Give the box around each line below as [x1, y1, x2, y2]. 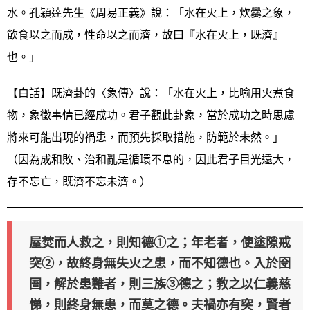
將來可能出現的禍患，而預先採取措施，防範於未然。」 [7, 130, 284, 144]
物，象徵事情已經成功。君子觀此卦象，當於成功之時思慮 [7, 108, 295, 122]
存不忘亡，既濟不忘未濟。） [7, 174, 151, 188]
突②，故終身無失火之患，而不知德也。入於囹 [29, 254, 291, 272]
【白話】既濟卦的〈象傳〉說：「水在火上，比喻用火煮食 [7, 86, 295, 100]
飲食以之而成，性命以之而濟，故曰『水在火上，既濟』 [7, 28, 284, 42]
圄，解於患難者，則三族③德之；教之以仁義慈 [29, 275, 291, 293]
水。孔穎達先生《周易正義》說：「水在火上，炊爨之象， [7, 6, 295, 19]
